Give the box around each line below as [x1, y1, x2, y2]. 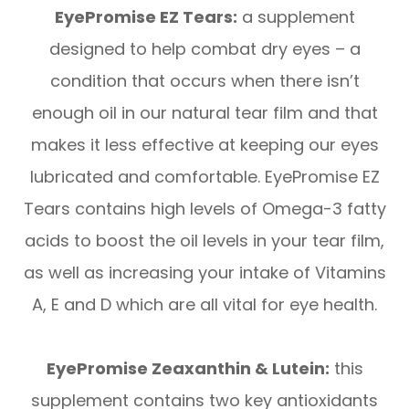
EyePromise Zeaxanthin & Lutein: [46, 356, 330, 380]
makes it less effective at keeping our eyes [30, 132, 379, 156]
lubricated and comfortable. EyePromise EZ [29, 164, 380, 188]
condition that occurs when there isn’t [49, 68, 360, 92]
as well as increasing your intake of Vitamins [23, 260, 386, 284]
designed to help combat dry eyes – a [48, 37, 361, 60]
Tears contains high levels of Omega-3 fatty [23, 196, 386, 220]
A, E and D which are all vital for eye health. [32, 292, 377, 316]
